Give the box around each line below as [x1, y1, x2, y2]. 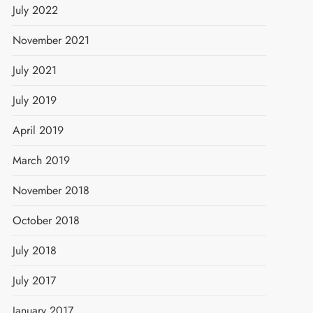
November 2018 [12, 182, 89, 198]
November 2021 [12, 31, 89, 48]
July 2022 [12, 1, 58, 18]
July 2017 [12, 272, 56, 289]
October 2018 [12, 212, 80, 228]
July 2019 [12, 92, 57, 108]
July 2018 [12, 242, 57, 259]
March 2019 [12, 152, 70, 168]
